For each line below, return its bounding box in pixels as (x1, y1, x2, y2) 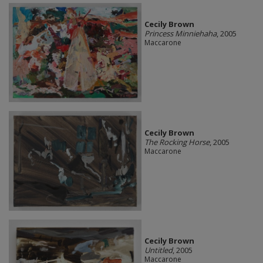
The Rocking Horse (144, 136, 210, 147)
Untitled (144, 245, 173, 256)
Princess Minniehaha (144, 28, 217, 39)
